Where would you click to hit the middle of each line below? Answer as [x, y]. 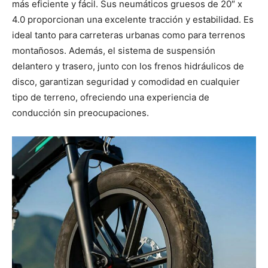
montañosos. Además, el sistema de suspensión [114, 51]
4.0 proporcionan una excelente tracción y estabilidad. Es [133, 20]
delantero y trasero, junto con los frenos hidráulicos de [128, 66]
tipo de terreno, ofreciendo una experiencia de [111, 98]
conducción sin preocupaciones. [80, 113]
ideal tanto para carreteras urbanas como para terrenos [129, 35]
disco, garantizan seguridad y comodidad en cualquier [126, 82]
